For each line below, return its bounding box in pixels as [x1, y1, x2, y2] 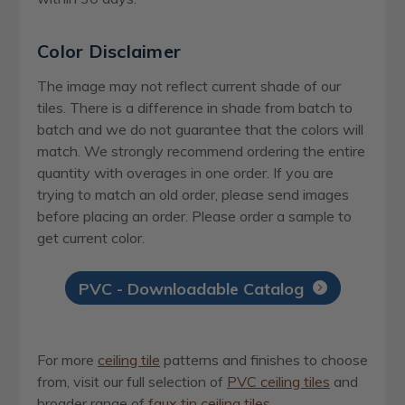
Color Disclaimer [37, 39, 181, 62]
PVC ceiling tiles [227, 372, 330, 391]
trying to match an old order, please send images [37, 184, 349, 203]
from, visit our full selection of [37, 372, 227, 391]
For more [37, 351, 98, 370]
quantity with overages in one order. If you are [37, 163, 334, 182]
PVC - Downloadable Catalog [78, 278, 304, 300]
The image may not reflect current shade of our [37, 76, 341, 95]
